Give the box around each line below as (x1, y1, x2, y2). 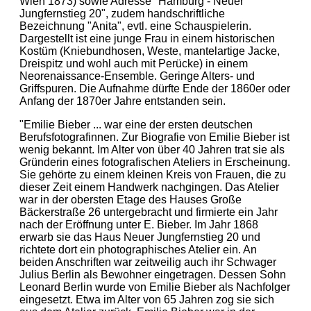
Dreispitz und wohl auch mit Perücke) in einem (19, 57, 248, 69)
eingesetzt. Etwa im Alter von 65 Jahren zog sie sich (19, 293, 274, 305)
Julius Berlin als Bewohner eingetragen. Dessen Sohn (19, 268, 286, 280)
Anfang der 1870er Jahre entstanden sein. (19, 94, 226, 107)
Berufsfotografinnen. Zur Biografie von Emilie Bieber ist (19, 131, 289, 143)
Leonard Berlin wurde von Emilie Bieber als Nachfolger (19, 280, 290, 293)
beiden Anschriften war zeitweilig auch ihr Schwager (19, 255, 276, 268)
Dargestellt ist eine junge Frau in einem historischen (19, 32, 275, 44)
